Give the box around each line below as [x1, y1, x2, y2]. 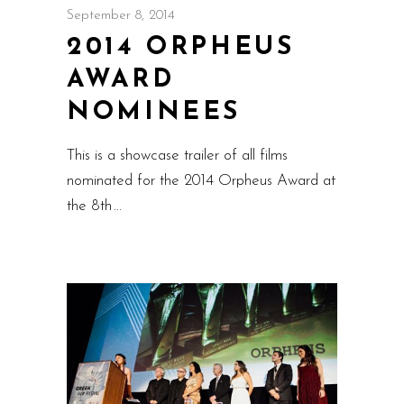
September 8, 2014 [67, 9, 175, 23]
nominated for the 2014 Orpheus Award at [67, 173, 335, 188]
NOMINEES [67, 100, 242, 125]
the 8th [67, 198, 116, 214]
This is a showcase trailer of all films [67, 148, 288, 163]
